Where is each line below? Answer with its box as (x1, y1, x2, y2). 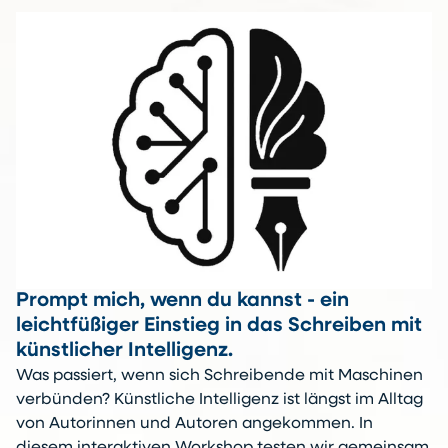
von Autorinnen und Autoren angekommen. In (16, 416, 373, 433)
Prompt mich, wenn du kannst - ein (16, 291, 349, 312)
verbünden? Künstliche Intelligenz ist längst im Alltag (16, 392, 423, 409)
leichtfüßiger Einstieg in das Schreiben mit (16, 316, 422, 337)
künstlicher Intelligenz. (16, 341, 233, 362)
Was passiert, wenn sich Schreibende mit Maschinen (16, 368, 423, 385)
